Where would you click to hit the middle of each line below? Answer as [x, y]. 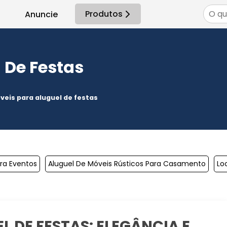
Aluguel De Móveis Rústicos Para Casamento [127, 163]
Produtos [104, 14]
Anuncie [41, 14]
